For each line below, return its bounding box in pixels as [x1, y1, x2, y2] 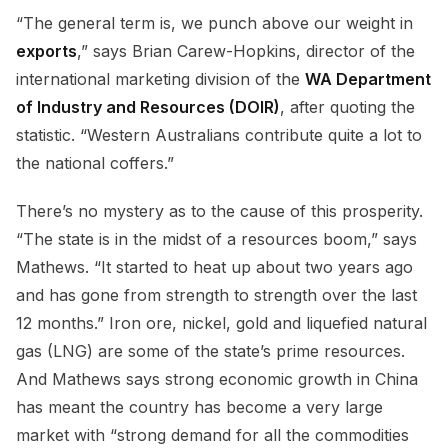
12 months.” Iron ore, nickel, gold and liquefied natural [16, 313, 427, 334]
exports [16, 41, 77, 62]
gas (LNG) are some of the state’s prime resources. [16, 341, 405, 362]
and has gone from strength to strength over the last [16, 285, 417, 306]
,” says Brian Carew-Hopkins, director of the [77, 41, 415, 62]
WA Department [305, 69, 431, 90]
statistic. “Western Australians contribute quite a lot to [16, 125, 422, 146]
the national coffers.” [16, 153, 174, 174]
